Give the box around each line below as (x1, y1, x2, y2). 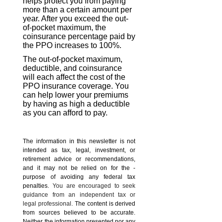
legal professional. (23, 200, 75, 208)
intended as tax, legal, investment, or (23, 147, 136, 154)
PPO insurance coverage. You (23, 82, 129, 91)
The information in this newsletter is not (23, 138, 136, 145)
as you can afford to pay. (23, 109, 108, 117)
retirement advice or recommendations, (23, 156, 136, 163)
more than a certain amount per (23, 5, 132, 14)
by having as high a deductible (23, 100, 130, 109)
